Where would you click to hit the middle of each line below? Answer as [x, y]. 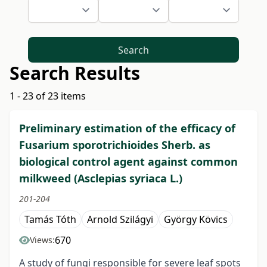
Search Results [75, 73]
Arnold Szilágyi [120, 220]
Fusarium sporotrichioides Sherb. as [115, 145]
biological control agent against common [128, 162]
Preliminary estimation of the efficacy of [127, 128]
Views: [42, 240]
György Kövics [196, 220]
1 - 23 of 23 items [48, 96]
